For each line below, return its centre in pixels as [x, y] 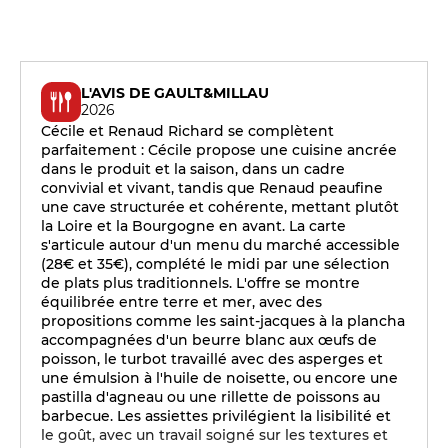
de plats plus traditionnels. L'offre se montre [200, 283]
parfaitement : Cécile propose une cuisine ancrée [219, 150]
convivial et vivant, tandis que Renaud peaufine [212, 188]
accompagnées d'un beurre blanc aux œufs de [209, 340]
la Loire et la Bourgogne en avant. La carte [193, 226]
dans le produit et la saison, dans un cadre [193, 169]
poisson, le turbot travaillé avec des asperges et [212, 359]
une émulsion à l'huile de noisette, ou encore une [219, 378]
